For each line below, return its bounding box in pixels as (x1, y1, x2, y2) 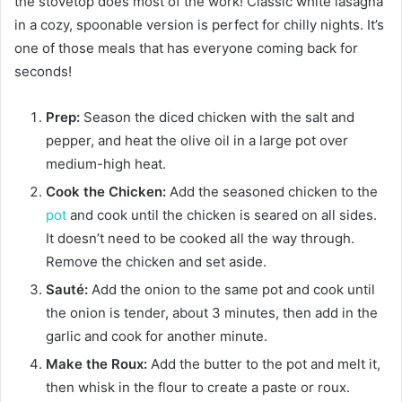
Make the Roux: (46, 354, 147, 372)
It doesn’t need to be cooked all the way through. (46, 229, 354, 247)
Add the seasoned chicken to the (166, 182, 378, 200)
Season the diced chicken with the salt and (80, 108, 354, 126)
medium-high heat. (46, 154, 166, 172)
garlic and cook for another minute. (46, 327, 267, 345)
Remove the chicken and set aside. (46, 252, 267, 270)
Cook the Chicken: (46, 182, 166, 200)
